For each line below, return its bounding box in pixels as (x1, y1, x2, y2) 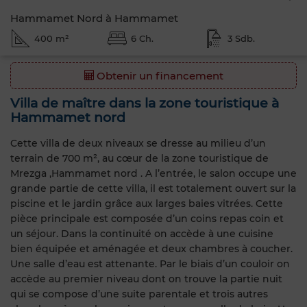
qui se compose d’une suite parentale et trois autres (10, 287, 268, 300)
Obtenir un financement (93, 69, 223, 82)
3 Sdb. (227, 33, 255, 44)
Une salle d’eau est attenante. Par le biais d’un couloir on (10, 257, 290, 270)
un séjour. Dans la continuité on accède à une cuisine (10, 227, 273, 240)
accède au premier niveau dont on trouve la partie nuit (10, 272, 282, 285)
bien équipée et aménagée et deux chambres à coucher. (10, 242, 293, 255)
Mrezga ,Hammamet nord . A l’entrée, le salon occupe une (10, 167, 297, 180)
